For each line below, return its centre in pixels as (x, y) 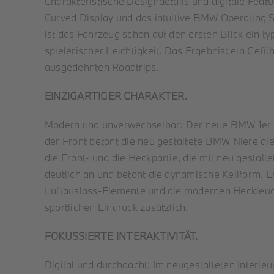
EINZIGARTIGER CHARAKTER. (116, 96)
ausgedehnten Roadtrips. (102, 67)
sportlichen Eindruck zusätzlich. (117, 207)
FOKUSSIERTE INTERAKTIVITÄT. (121, 236)
